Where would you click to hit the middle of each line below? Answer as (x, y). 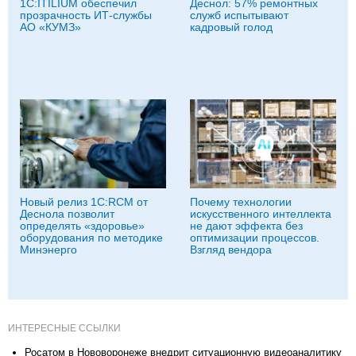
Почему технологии (241, 201)
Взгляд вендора (231, 249)
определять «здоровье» (82, 225)
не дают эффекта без (246, 225)
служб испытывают (239, 15)
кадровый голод (231, 27)
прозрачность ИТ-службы (86, 15)
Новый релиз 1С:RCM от (84, 201)
